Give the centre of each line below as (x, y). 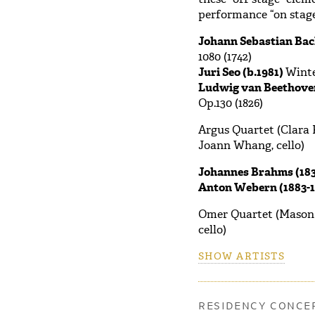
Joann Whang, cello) (251, 145)
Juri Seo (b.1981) (242, 72)
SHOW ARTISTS (242, 256)
